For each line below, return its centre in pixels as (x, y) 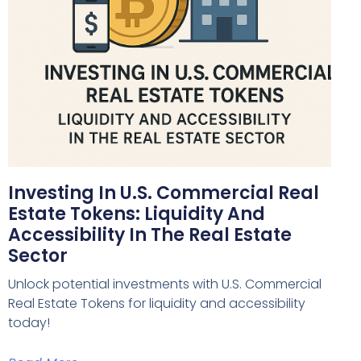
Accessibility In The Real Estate (150, 234)
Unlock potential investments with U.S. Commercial (165, 284)
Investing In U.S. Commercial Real (164, 193)
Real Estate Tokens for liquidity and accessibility (157, 303)
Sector (38, 255)
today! (29, 322)
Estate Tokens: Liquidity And (137, 214)
